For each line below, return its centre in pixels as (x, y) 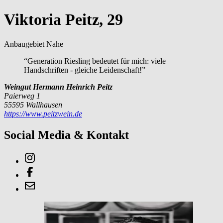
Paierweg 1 (22, 96)
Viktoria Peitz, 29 (63, 20)
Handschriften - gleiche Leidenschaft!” (85, 70)
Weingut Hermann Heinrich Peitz (58, 87)
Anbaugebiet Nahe (34, 44)
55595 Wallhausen (33, 105)
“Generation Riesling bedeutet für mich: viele (95, 61)
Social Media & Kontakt (66, 135)
